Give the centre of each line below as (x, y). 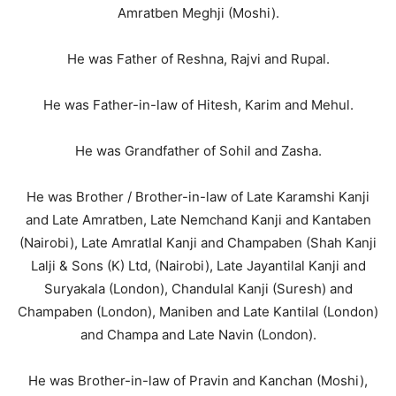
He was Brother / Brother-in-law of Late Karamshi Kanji (198, 197)
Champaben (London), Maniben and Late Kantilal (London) (198, 312)
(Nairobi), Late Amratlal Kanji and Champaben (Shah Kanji (198, 243)
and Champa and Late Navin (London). (198, 335)
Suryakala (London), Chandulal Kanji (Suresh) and (198, 289)
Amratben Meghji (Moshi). (198, 13)
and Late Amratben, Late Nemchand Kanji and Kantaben (198, 220)
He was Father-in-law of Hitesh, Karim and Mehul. (198, 105)
